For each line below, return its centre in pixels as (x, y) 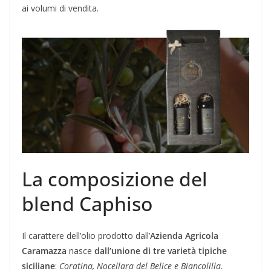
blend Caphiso (87, 204)
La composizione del (115, 179)
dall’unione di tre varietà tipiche (161, 251)
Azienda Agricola (184, 236)
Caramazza (44, 251)
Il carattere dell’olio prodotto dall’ (86, 236)
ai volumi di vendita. (60, 8)
